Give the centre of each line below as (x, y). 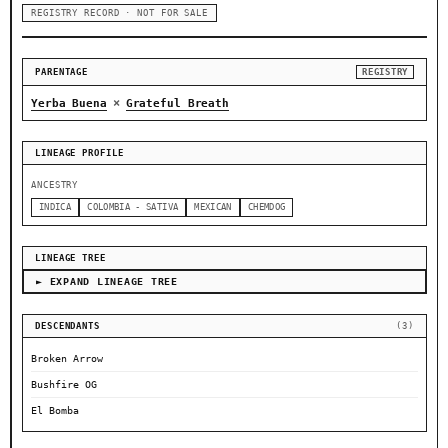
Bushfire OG (64, 385)
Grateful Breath (177, 104)
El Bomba (55, 411)
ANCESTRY (55, 185)
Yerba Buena (69, 104)
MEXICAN (213, 207)
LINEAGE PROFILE (79, 153)
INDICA (55, 207)
